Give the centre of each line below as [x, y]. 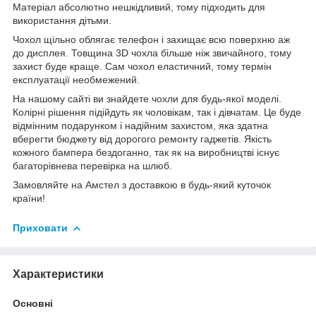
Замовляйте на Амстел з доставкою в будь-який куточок [142, 184]
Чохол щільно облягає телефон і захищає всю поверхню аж [151, 39]
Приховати [40, 227]
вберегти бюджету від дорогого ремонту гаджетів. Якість [142, 139]
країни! [29, 198]
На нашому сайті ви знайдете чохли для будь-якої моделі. [147, 98]
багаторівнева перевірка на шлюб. [92, 165]
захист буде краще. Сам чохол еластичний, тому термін [142, 66]
